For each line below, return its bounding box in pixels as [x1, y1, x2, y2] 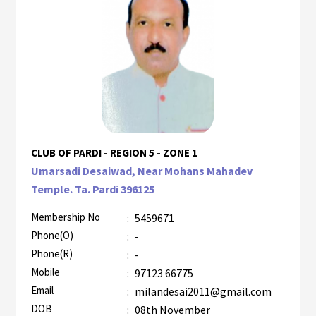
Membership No [30, 210, 100, 224]
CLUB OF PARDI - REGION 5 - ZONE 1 [30, 146, 197, 160]
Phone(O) [30, 229, 73, 243]
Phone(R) [30, 247, 73, 261]
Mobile [30, 265, 60, 279]
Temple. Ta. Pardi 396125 [30, 182, 154, 197]
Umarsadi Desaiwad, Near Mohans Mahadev [30, 164, 253, 178]
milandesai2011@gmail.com [132, 284, 272, 299]
